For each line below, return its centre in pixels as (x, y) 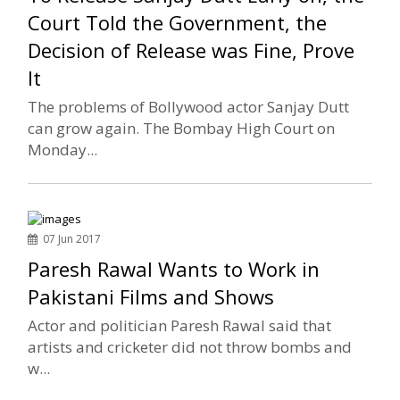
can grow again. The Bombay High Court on (182, 129)
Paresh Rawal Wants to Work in (174, 269)
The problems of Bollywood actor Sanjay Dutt (189, 107)
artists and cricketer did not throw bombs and (190, 347)
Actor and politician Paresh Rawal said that (180, 326)
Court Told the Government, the (178, 23)
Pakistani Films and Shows (151, 297)
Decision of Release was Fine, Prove (192, 50)
